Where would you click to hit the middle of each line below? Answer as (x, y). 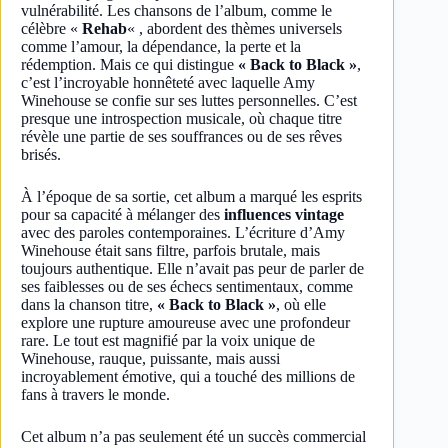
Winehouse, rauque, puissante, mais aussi (150, 358)
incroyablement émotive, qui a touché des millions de (188, 376)
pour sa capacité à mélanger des (122, 214)
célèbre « (51, 28)
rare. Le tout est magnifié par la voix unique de (168, 340)
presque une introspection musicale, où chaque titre (181, 118)
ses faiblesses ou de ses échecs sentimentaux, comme (187, 286)
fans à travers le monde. (95, 394)
